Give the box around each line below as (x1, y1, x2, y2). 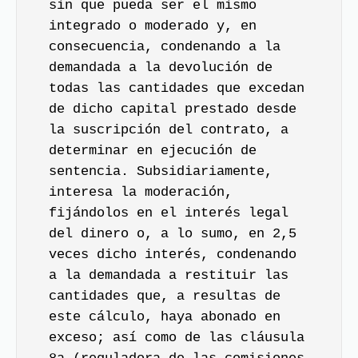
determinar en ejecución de (49, 143, 257, 158)
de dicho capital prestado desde (49, 101, 296, 117)
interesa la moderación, (49, 185, 233, 200)
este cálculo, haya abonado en (49, 309, 280, 324)
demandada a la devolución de (49, 60, 272, 75)
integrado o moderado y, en (49, 18, 257, 34)
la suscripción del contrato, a (49, 122, 288, 137)
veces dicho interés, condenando (49, 247, 296, 262)
